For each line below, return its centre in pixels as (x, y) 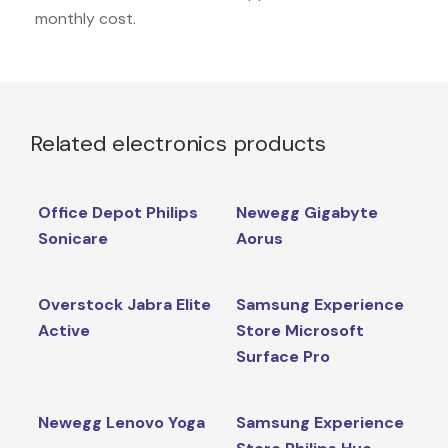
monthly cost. (85, 18)
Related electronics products (178, 143)
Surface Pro (282, 356)
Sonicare (72, 238)
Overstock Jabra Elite (124, 304)
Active (63, 330)
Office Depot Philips (117, 212)
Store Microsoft (299, 330)
